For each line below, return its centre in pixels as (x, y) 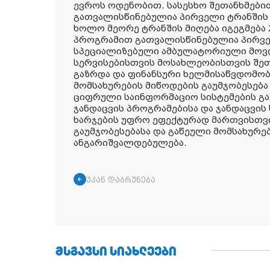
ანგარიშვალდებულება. (130, 143)
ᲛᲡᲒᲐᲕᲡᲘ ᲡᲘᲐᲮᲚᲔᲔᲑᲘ (116, 251)
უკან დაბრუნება (121, 180)
